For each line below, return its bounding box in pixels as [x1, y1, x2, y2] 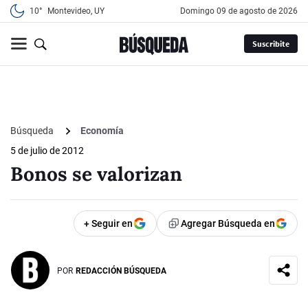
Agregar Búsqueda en [181, 218, 275, 230]
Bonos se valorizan [10, 162, 182, 187]
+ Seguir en [84, 218, 133, 230]
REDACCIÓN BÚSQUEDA [76, 265, 166, 276]
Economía [80, 125, 124, 137]
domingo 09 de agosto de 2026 [186, 6, 298, 16]
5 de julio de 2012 [10, 145, 84, 157]
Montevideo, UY [47, 6, 104, 16]
